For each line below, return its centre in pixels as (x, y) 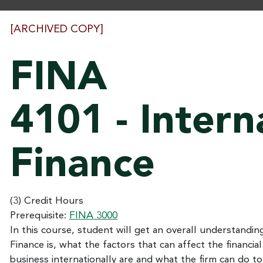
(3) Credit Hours (47, 201)
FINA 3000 (93, 216)
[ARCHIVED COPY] (57, 29)
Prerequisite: (40, 216)
